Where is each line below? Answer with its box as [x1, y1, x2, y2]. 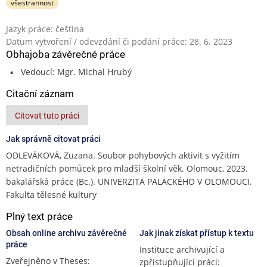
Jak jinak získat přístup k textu [139, 228, 254, 238]
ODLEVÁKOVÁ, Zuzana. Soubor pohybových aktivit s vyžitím [6, 149, 240, 161]
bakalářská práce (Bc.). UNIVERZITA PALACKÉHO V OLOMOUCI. [6, 175, 252, 187]
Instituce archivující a [139, 243, 225, 255]
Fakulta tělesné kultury [6, 188, 97, 200]
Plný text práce [6, 210, 73, 222]
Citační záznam [6, 87, 74, 100]
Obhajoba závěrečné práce [6, 48, 125, 60]
